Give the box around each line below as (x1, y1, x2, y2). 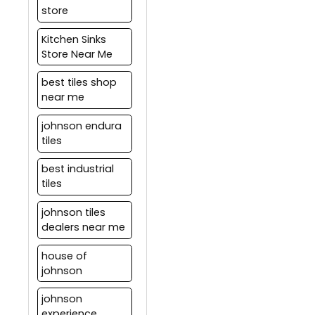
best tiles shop (41, 75, 117, 90)
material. (163, 17, 205, 31)
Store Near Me (41, 46, 112, 61)
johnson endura (41, 118, 122, 133)
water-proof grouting (163, 3, 266, 17)
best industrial (41, 162, 114, 176)
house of (41, 248, 87, 263)
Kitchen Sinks (41, 32, 106, 46)
